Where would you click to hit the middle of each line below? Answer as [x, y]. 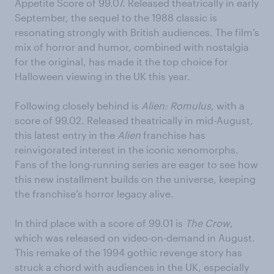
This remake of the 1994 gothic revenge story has [128, 252]
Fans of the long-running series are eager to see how [136, 164]
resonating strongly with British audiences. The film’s [137, 32]
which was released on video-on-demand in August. [135, 238]
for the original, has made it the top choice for [121, 61]
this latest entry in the [66, 135]
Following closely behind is [78, 106]
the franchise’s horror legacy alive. [94, 194]
